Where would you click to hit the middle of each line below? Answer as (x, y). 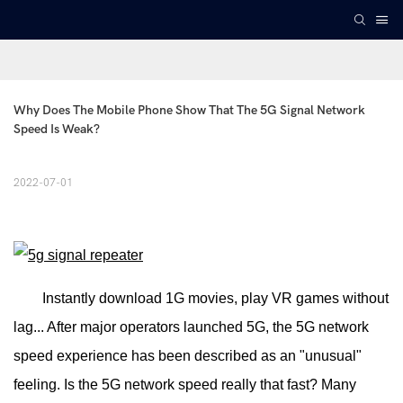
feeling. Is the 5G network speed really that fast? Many (185, 385)
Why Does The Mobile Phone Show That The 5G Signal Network (189, 111)
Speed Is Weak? (57, 130)
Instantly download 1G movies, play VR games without (201, 299)
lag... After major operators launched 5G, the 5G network (191, 327)
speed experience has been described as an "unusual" (188, 356)
